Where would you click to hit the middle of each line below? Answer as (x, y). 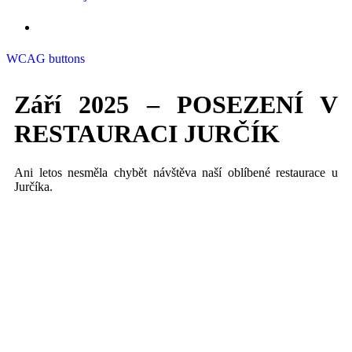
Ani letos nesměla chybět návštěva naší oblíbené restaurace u (176, 172)
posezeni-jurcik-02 (60, 321)
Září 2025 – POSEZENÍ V (176, 105)
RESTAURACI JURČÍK (147, 134)
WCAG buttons (46, 59)
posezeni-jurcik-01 (60, 254)
